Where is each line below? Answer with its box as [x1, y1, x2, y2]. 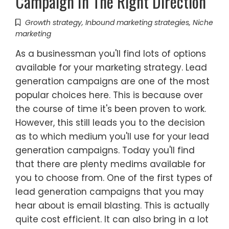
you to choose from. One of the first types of [15, 172, 213, 184]
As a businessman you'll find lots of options [15, 48, 206, 60]
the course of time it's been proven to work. [15, 103, 206, 115]
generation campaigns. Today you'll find [15, 144, 195, 156]
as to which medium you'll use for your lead [15, 130, 209, 143]
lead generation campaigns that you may [15, 186, 204, 198]
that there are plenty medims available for [15, 158, 205, 170]
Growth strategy [25, 17, 82, 28]
